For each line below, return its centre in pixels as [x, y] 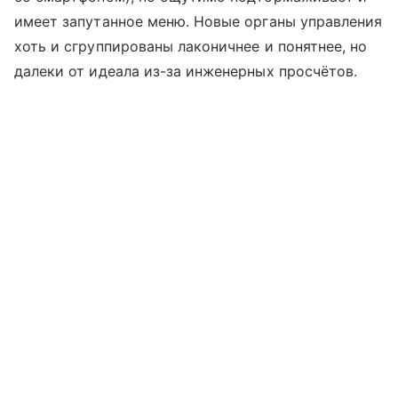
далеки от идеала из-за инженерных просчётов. [186, 71]
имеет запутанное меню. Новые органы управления [199, 21]
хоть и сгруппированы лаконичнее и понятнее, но [191, 46]
